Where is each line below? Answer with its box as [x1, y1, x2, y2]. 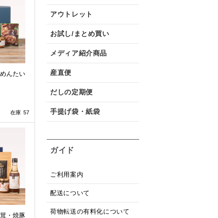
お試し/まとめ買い [50, 30, 109, 37]
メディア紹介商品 [50, 49, 108, 57]
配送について [50, 189, 90, 197]
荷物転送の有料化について [50, 208, 130, 215]
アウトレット [50, 10, 93, 18]
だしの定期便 [50, 88, 93, 96]
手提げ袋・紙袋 [50, 108, 100, 115]
